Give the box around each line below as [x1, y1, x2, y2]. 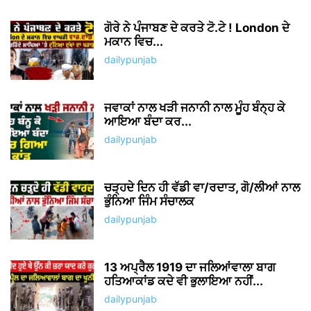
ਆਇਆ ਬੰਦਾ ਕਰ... [104, 114, 192, 128]
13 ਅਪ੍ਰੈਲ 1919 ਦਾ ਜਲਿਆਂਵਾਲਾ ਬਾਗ [104, 260, 276, 274]
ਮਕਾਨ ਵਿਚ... [104, 34, 163, 49]
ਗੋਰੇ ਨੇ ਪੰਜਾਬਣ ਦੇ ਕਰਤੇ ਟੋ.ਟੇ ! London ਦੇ [104, 20, 289, 35]
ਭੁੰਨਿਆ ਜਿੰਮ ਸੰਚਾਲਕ [104, 194, 194, 208]
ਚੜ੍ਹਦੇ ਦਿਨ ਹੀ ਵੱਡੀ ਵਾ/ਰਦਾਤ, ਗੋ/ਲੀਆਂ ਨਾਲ [104, 180, 300, 194]
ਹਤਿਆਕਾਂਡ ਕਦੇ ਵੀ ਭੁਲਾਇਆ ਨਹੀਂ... [104, 274, 263, 288]
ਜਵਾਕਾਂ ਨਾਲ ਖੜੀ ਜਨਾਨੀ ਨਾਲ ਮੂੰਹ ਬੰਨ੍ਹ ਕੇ [104, 100, 285, 115]
